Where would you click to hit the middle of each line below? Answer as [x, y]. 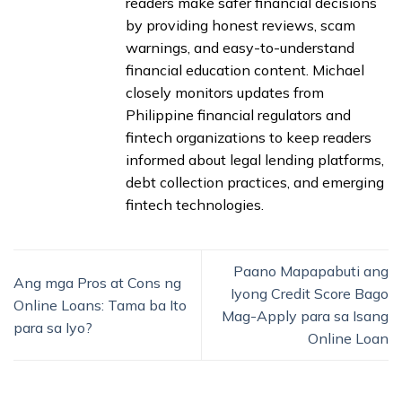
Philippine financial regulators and [238, 115]
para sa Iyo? [53, 327]
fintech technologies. [195, 205]
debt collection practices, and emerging [255, 183]
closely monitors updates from [225, 93]
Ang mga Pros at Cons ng [97, 282]
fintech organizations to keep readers [249, 138]
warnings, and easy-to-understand [240, 48]
